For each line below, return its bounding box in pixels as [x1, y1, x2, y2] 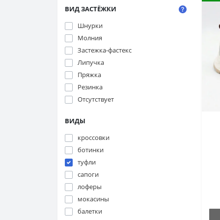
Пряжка [78, 70, 101, 79]
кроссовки [78, 133, 110, 142]
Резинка [78, 82, 103, 91]
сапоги [78, 170, 99, 179]
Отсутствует [78, 95, 114, 104]
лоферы [78, 182, 102, 191]
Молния [78, 33, 102, 42]
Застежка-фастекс [78, 46, 132, 55]
